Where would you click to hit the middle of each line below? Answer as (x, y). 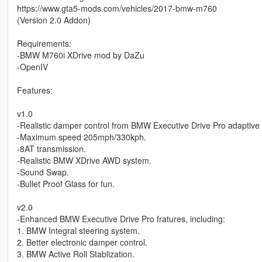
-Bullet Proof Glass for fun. (65, 184)
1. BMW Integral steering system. (78, 231)
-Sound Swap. (43, 172)
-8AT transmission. (51, 149)
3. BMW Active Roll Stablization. (75, 254)
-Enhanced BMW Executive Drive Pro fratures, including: (121, 219)
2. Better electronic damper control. (82, 242)
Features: (35, 90)
